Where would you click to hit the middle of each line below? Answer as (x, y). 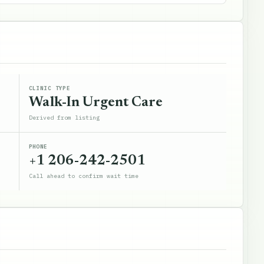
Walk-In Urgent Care (95, 103)
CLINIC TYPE (49, 88)
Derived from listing (64, 118)
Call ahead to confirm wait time (83, 176)
